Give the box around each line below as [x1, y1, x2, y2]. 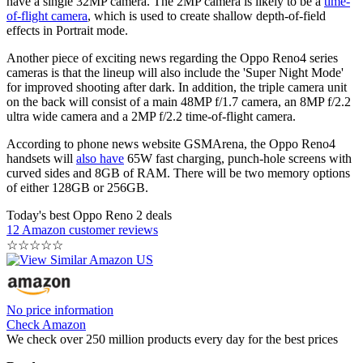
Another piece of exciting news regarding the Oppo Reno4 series [6, 50, 338, 65]
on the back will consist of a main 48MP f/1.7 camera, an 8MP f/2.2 [6, 94, 351, 109]
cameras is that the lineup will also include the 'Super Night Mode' [6, 65, 344, 79]
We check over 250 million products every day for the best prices [6, 331, 338, 346]
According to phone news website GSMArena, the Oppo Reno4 [6, 136, 335, 151]
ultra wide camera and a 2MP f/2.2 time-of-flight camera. [6, 109, 296, 123]
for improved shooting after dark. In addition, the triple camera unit [6, 79, 347, 94]
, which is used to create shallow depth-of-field [88, 8, 326, 23]
